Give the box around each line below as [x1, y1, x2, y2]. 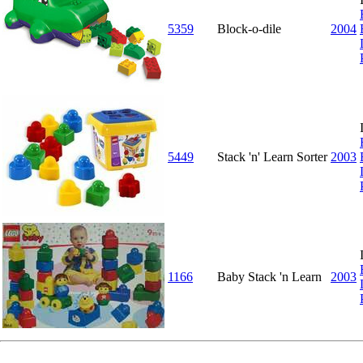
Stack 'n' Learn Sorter [217, 149, 327, 164]
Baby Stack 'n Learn [217, 269, 322, 284]
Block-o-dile [217, 21, 281, 36]
